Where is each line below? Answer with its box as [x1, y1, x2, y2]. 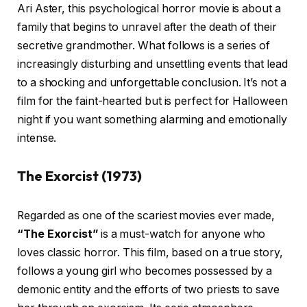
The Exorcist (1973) [17, 167, 142, 185]
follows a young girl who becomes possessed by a [17, 264, 273, 278]
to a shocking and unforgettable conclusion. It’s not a [17, 75, 286, 89]
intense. [17, 131, 57, 145]
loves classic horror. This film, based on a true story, [17, 245, 283, 259]
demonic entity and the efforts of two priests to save [17, 282, 280, 296]
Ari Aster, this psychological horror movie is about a [17, 1, 281, 15]
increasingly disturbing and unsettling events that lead [17, 57, 288, 71]
